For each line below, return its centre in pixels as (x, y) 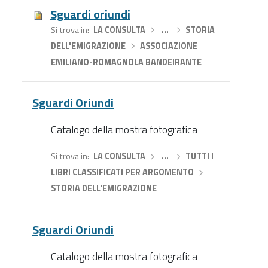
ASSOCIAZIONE (169, 46)
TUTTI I (199, 156)
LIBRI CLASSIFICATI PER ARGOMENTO (122, 173)
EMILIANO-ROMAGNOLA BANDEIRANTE (126, 62)
